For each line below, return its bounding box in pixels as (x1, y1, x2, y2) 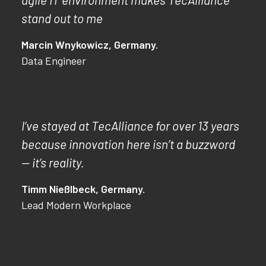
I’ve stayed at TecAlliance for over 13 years (21, 118, 239, 133)
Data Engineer (21, 54, 86, 67)
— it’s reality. (21, 155, 84, 170)
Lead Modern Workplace (21, 198, 131, 211)
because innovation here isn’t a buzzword (21, 137, 235, 151)
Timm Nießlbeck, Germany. (21, 182, 145, 195)
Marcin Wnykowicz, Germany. (21, 38, 158, 51)
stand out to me (21, 11, 103, 26)
